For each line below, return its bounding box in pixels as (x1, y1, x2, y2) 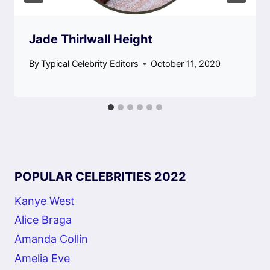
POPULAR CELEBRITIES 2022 (14, 169, 186, 184)
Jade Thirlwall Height (29, 32, 152, 47)
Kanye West (14, 194, 75, 207)
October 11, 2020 (151, 58, 221, 69)
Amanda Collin (14, 232, 88, 245)
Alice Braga (14, 213, 72, 227)
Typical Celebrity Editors (41, 58, 139, 69)
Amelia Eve (14, 251, 70, 265)
